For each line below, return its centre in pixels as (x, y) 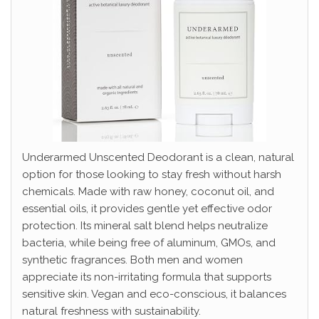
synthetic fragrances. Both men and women (132, 260)
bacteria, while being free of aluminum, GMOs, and (149, 243)
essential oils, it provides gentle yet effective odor (147, 209)
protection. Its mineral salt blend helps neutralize (145, 226)
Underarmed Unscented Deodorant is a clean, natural (158, 158)
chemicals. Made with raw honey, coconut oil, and (148, 192)
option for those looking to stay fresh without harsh (152, 175)
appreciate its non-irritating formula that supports (147, 277)
